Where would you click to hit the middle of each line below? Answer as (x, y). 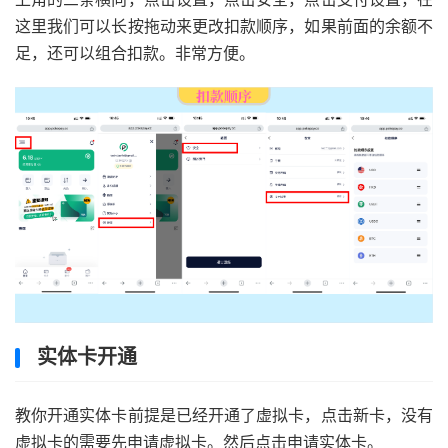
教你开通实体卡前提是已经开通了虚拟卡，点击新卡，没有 (224, 415)
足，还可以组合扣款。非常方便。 (135, 53)
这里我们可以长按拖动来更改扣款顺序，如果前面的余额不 (224, 26)
